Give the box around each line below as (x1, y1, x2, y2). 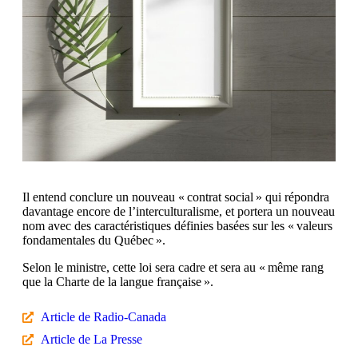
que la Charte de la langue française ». (22, 274, 213, 288)
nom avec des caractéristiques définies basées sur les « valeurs (22, 218, 332, 233)
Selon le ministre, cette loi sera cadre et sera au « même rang (22, 260, 324, 274)
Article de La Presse (40, 332, 142, 346)
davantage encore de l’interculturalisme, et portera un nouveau (22, 204, 335, 218)
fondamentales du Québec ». (22, 233, 165, 247)
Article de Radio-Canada (40, 309, 166, 324)
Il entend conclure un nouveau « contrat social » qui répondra (22, 189, 329, 204)
